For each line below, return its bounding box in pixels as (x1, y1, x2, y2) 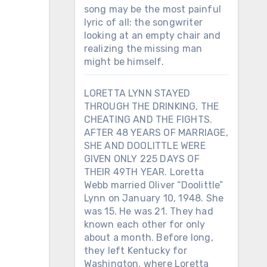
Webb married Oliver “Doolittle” (83, 179, 223, 191)
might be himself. (83, 56, 164, 67)
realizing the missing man (83, 43, 203, 54)
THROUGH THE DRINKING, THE (83, 101, 219, 112)
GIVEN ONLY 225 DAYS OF (83, 153, 200, 164)
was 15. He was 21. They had (83, 206, 213, 217)
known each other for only (83, 219, 206, 230)
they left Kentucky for (83, 245, 187, 256)
